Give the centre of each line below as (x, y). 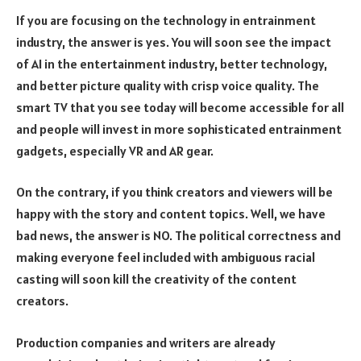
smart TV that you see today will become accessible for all (180, 107)
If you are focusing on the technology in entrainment (166, 20)
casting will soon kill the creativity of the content (156, 279)
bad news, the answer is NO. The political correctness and (178, 236)
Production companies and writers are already (146, 342)
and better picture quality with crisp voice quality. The (168, 85)
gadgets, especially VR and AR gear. (115, 150)
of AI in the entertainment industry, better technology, (172, 63)
